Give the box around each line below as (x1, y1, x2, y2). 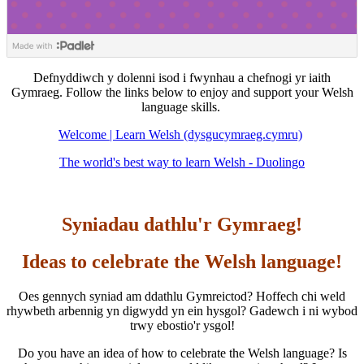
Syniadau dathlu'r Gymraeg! (62, 213, 302, 235)
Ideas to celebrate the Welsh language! (22, 251, 342, 273)
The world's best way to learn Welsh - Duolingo (59, 154, 305, 169)
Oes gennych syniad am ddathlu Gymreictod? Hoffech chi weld (19, 289, 345, 304)
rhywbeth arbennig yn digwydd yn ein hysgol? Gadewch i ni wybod (6, 304, 357, 318)
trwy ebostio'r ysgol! (129, 318, 235, 333)
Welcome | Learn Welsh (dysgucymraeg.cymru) (58, 127, 302, 141)
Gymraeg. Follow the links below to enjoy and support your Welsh (11, 84, 353, 99)
